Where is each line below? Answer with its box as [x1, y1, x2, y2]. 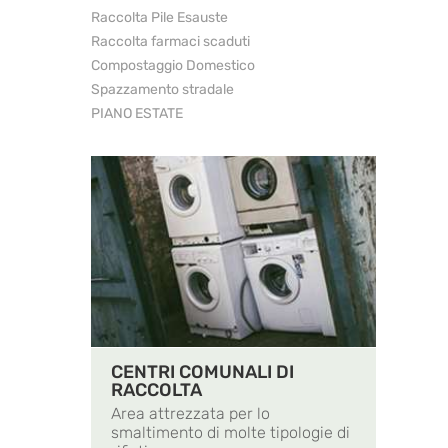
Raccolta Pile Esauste [91, 9, 228, 27]
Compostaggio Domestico [91, 57, 255, 75]
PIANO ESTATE [91, 105, 183, 123]
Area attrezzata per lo [111, 404, 270, 424]
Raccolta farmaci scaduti [91, 33, 250, 51]
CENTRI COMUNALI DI [111, 361, 294, 384]
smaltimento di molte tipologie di [111, 423, 350, 443]
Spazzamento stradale [91, 81, 234, 99]
